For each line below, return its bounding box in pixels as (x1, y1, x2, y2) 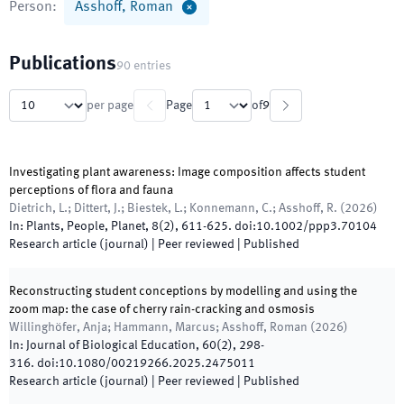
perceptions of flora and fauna (9, 184, 173, 197)
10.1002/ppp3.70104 (256, 220, 377, 233)
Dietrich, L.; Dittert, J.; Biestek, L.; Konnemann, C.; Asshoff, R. (9, 202, 337, 215)
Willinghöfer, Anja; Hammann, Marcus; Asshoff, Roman (9, 321, 308, 334)
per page (87, 99, 133, 112)
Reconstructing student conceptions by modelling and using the (9, 285, 357, 298)
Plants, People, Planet (26, 220, 145, 233)
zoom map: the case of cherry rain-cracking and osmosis (9, 303, 315, 316)
